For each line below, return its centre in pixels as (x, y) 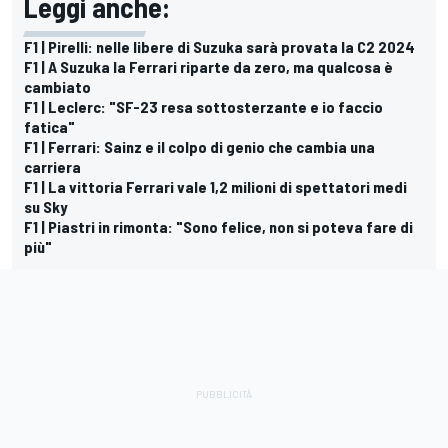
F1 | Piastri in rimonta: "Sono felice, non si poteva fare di (218, 226)
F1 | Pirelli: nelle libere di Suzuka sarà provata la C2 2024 (219, 46)
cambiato (57, 86)
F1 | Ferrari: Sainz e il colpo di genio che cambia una (199, 146)
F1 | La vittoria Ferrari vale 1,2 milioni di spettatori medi (215, 186)
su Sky (45, 206)
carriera (52, 166)
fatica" (49, 126)
